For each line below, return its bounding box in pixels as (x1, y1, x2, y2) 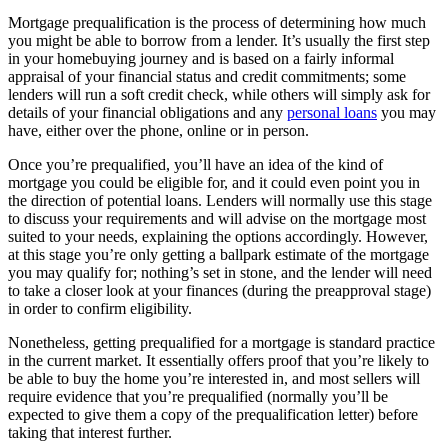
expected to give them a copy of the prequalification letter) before (8, 405, 418, 423)
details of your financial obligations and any (8, 103, 287, 121)
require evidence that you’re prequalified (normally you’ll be (8, 387, 388, 405)
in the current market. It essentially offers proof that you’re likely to (8, 351, 429, 369)
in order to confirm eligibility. (8, 299, 192, 317)
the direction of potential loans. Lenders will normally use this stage (8, 191, 432, 209)
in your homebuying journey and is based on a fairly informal (8, 49, 394, 67)
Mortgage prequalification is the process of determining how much (8, 13, 426, 31)
